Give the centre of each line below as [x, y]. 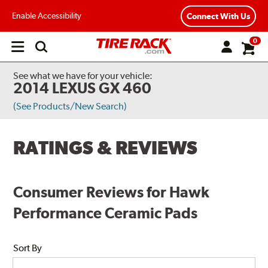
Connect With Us [218, 16]
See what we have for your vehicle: [83, 76]
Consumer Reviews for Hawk [112, 192]
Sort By [28, 248]
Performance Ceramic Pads [106, 213]
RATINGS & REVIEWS [106, 148]
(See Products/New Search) [70, 106]
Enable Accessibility [47, 15]
